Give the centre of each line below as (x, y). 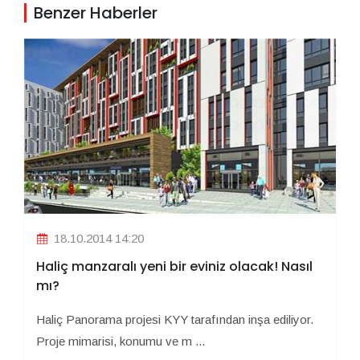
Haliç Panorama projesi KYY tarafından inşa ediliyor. (175, 320)
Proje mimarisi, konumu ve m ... (121, 342)
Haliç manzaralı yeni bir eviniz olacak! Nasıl (174, 267)
